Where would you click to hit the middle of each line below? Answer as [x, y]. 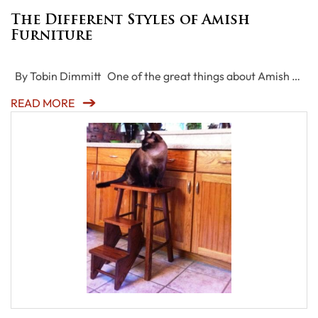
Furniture [51, 37]
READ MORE [43, 103]
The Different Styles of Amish [130, 21]
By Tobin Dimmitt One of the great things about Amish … [155, 76]
